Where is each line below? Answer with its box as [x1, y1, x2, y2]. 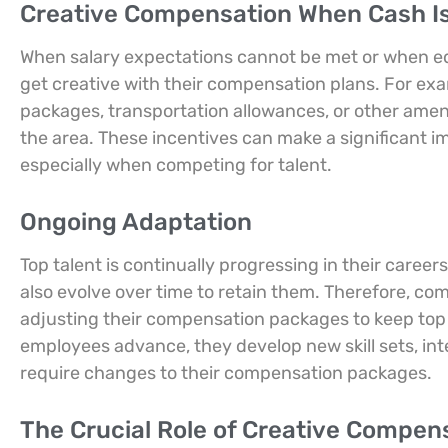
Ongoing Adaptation [20, 208, 252, 236]
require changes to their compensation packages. [20, 362, 432, 384]
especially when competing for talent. [20, 154, 332, 176]
